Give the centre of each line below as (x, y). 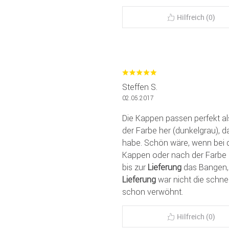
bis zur (135, 167)
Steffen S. (140, 87)
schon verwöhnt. (153, 191)
